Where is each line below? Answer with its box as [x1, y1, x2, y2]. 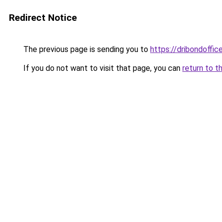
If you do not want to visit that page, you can [21, 63, 182, 73]
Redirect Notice [9, 12, 77, 23]
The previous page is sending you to [21, 45, 150, 54]
